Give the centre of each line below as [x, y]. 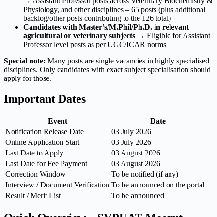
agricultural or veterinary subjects [79, 36]
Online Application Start [42, 142]
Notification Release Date [45, 132]
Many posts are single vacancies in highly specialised [127, 61]
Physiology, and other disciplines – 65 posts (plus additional [114, 10]
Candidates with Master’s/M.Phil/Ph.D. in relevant [106, 27]
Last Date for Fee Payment [46, 164]
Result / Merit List [33, 196]
